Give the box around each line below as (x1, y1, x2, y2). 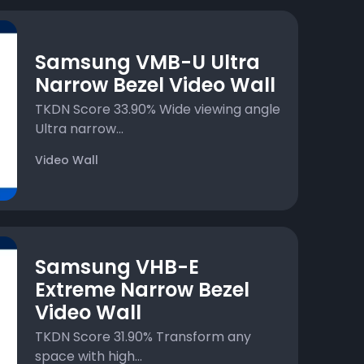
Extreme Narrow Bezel (35, 275, 250, 303)
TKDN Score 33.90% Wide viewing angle (35, 99, 281, 119)
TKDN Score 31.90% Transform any (35, 327, 252, 346)
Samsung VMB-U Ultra (35, 48, 261, 76)
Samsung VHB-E (35, 253, 200, 280)
